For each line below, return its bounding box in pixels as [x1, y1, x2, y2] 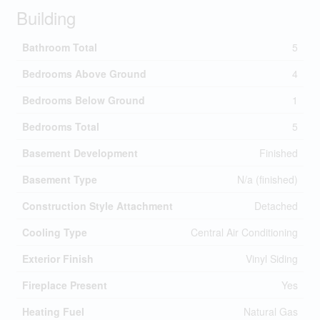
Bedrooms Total [21, 119, 99, 134]
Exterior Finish [21, 251, 94, 266]
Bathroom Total [21, 40, 97, 54]
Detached [254, 199, 298, 213]
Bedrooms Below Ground [21, 93, 145, 107]
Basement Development [21, 146, 138, 160]
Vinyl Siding [245, 251, 298, 266]
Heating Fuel [21, 304, 84, 319]
